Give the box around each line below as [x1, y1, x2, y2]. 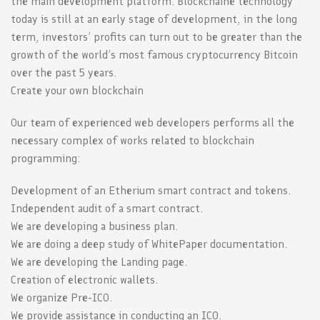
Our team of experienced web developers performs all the [11, 116, 294, 130]
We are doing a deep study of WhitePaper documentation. [11, 237, 287, 251]
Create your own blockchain [11, 84, 144, 98]
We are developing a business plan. [11, 219, 178, 234]
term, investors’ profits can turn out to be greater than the [11, 30, 302, 44]
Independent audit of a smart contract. [11, 201, 203, 216]
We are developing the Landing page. [11, 255, 187, 269]
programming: [11, 151, 80, 166]
